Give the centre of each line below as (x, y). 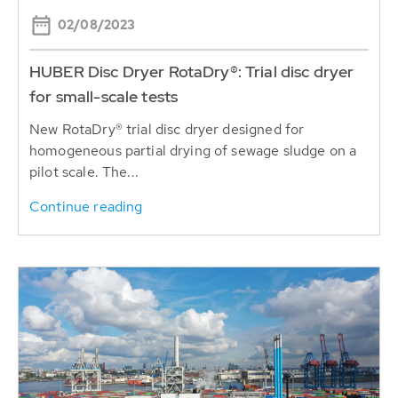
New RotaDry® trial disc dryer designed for (167, 129)
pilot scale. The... (84, 171)
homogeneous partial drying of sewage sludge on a (193, 150)
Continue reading (86, 206)
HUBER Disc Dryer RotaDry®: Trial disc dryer (192, 71)
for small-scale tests (104, 96)
